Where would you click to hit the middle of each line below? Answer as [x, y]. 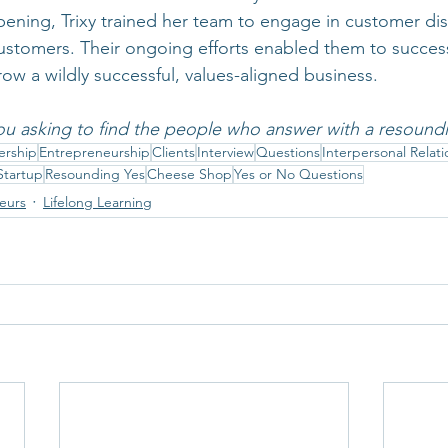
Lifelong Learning [97, 201]
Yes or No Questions [298, 174]
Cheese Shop [189, 174]
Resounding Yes [95, 174]
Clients [173, 152]
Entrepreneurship [94, 152]
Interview [225, 152]
